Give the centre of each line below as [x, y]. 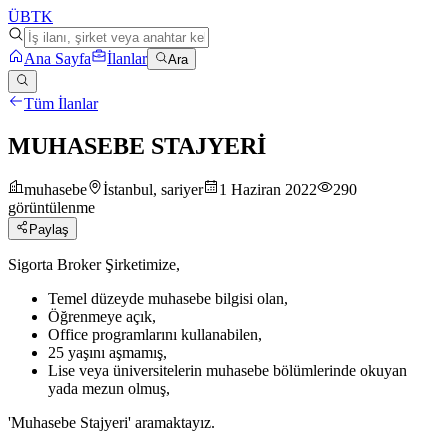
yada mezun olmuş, [109, 388]
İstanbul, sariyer [153, 190]
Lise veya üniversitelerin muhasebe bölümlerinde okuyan [227, 370]
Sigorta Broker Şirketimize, [94, 264]
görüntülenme [51, 208]
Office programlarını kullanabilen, [155, 334]
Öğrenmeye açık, [102, 316]
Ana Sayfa [57, 59]
